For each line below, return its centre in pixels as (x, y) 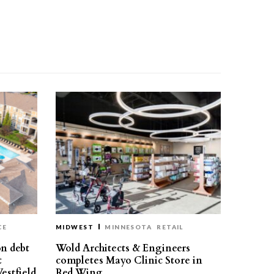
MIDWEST (75, 227)
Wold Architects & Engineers (123, 248)
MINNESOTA (128, 227)
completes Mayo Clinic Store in (129, 261)
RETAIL (170, 227)
